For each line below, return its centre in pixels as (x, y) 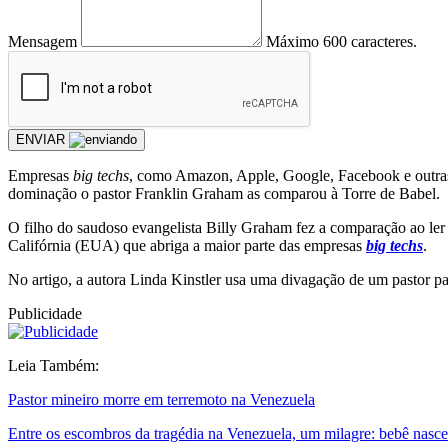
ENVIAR (42, 139)
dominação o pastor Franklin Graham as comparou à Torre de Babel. (224, 193)
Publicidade (45, 313)
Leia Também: (53, 365)
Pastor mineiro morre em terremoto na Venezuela (161, 399)
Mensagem (42, 41)
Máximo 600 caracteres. (341, 41)
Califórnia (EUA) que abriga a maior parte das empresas (187, 245)
